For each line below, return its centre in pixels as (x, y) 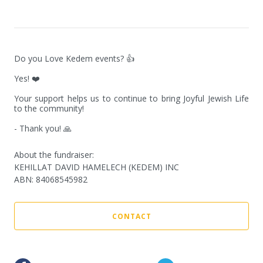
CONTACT (131, 216)
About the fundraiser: (54, 155)
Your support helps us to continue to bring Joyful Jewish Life (131, 98)
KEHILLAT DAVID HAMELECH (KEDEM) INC (97, 167)
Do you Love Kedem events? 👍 (74, 58)
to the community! (49, 108)
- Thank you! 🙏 (43, 128)
